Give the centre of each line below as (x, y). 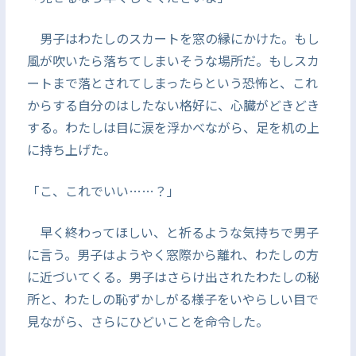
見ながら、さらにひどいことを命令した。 (147, 321)
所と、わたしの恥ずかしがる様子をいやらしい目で (172, 299)
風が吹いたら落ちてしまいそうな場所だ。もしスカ (173, 60)
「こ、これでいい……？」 (103, 191)
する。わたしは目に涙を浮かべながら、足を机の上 (173, 127)
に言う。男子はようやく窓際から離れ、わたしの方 (172, 254)
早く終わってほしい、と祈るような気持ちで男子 (172, 232)
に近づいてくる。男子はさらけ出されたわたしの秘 (173, 277)
